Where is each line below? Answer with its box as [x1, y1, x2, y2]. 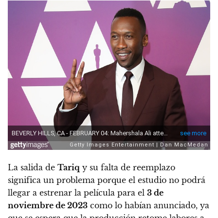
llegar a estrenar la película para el [8, 188, 147, 198]
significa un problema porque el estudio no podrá [8, 175, 205, 185]
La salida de [8, 163, 57, 173]
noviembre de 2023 [8, 200, 88, 211]
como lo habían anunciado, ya [88, 200, 209, 211]
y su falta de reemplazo [80, 163, 175, 173]
